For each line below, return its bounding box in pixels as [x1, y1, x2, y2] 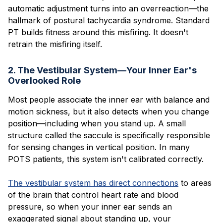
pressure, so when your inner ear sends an [8, 201, 172, 212]
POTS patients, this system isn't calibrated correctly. [8, 154, 204, 164]
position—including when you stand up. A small [8, 118, 186, 128]
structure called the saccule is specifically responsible [8, 130, 210, 140]
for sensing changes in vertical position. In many [8, 142, 190, 152]
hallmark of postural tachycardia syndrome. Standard [8, 15, 210, 25]
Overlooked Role [8, 75, 81, 86]
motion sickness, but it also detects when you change [8, 106, 209, 116]
